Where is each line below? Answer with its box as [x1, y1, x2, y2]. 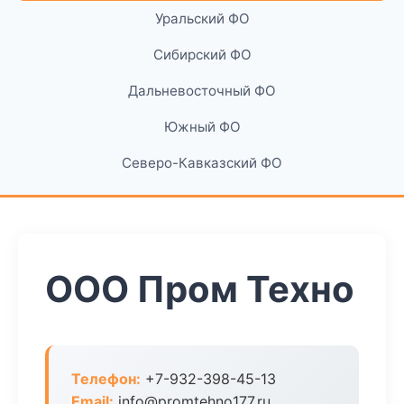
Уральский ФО [154, 10, 250, 27]
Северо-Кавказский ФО [122, 154, 282, 171]
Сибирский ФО [152, 46, 252, 63]
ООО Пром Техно [45, 267, 354, 311]
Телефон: [71, 370, 141, 388]
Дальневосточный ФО [128, 82, 276, 99]
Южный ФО [163, 118, 241, 135]
